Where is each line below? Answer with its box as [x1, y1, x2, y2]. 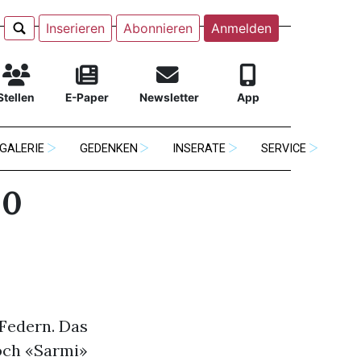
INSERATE [172, 142, 226, 156]
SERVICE [261, 142, 307, 156]
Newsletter [139, 91, 199, 105]
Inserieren [45, 20, 105, 36]
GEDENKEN [79, 142, 138, 156]
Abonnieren [122, 20, 193, 36]
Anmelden [210, 20, 272, 36]
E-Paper [64, 91, 109, 105]
